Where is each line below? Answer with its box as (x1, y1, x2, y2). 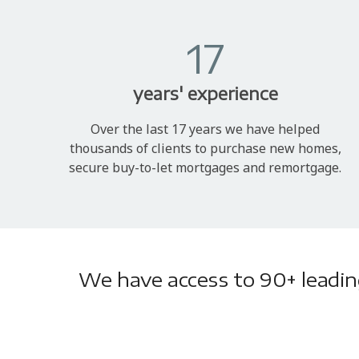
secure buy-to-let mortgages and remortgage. (69, 158, 341, 176)
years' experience (132, 83, 278, 104)
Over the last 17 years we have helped (91, 119, 320, 138)
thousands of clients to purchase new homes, (69, 139, 341, 157)
